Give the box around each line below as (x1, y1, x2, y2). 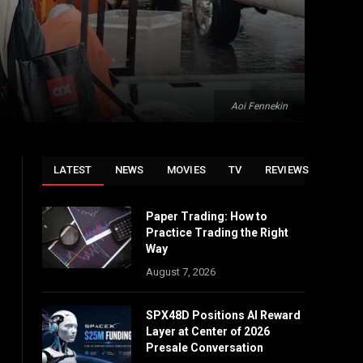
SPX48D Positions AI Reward (146, 309, 301, 322)
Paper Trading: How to (146, 210, 267, 223)
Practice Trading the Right (146, 226, 288, 239)
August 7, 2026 (146, 266, 216, 278)
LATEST (53, 164, 92, 176)
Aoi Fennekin (231, 100, 288, 112)
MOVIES (166, 164, 207, 176)
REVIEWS (264, 164, 310, 176)
